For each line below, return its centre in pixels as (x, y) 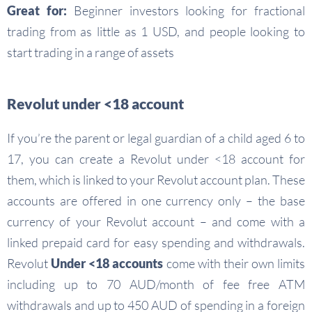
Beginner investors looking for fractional (186, 10)
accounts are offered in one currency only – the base (156, 201)
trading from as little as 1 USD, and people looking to (156, 31)
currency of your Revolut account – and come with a (156, 221)
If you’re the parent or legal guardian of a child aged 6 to (156, 138)
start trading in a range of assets (91, 52)
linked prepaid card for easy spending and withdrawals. (156, 242)
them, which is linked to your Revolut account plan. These (156, 180)
